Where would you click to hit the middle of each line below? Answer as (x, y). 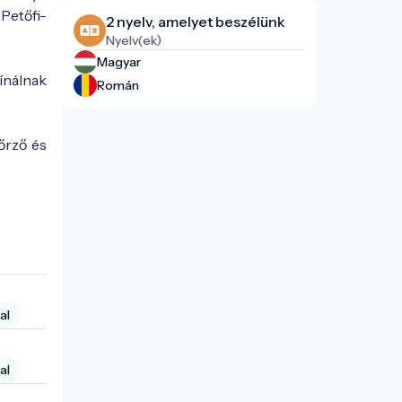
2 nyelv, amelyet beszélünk (196, 22)
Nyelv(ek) (134, 41)
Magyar (119, 61)
